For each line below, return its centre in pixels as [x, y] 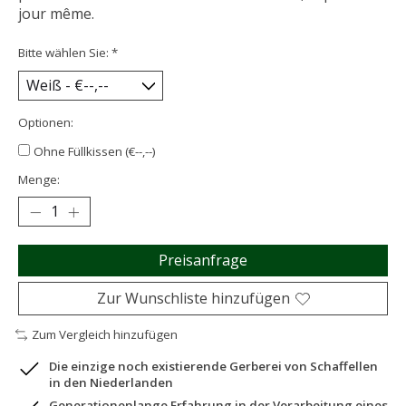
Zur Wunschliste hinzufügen [193, 299]
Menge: [39, 180]
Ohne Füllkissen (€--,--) [95, 152]
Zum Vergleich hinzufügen [104, 335]
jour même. [56, 14]
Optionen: [46, 123]
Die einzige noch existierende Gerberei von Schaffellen [213, 367]
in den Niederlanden [111, 383]
